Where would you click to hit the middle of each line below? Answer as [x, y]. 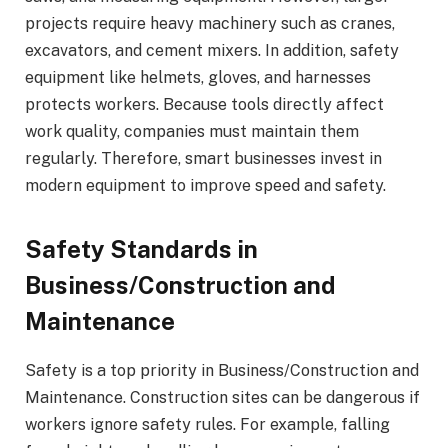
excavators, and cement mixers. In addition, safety [212, 50]
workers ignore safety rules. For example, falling [207, 425]
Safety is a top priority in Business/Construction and [222, 371]
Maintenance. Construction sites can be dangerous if [222, 398]
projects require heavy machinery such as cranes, [210, 23]
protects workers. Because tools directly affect [204, 104]
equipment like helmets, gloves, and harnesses [198, 77]
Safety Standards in [141, 249]
